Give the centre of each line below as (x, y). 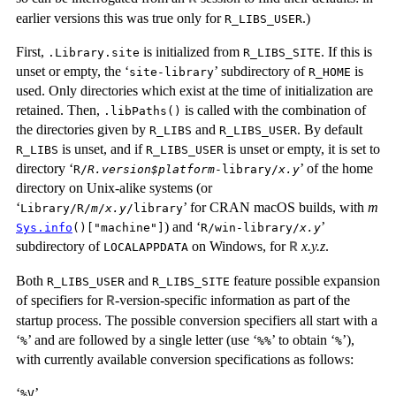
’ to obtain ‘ (303, 339)
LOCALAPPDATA (146, 247)
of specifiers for (61, 300)
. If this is (346, 51)
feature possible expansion (305, 280)
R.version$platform (151, 169)
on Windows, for (239, 246)
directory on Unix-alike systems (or (114, 187)
